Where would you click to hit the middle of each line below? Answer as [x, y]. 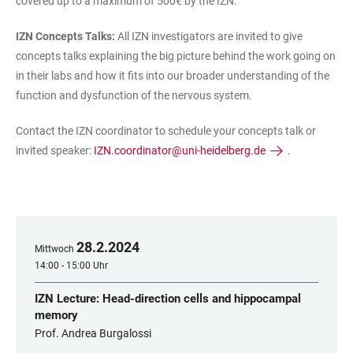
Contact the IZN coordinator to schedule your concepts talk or [166, 131]
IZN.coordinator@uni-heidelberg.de [180, 150]
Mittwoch [54, 249]
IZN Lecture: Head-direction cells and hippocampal [168, 299]
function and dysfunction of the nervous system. [134, 95]
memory [56, 315]
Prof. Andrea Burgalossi [93, 333]
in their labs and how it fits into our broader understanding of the [173, 76]
